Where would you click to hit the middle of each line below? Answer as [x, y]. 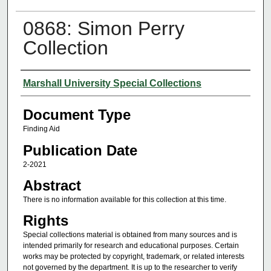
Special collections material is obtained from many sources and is [130, 235]
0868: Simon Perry [103, 29]
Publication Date [80, 150]
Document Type [77, 115]
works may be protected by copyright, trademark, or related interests [133, 257]
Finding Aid [41, 129]
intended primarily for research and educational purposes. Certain [131, 246]
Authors [45, 82]
